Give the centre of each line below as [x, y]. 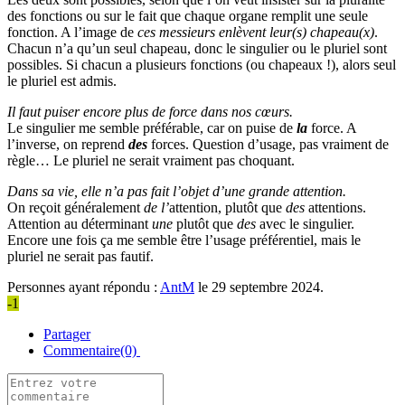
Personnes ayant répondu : [84, 287]
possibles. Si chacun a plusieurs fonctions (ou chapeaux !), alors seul [202, 64]
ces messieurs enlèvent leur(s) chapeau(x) [256, 32]
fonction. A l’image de [72, 32]
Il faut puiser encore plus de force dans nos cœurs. [150, 111]
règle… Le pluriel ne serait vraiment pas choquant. [151, 160]
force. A [334, 127]
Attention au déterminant [80, 223]
